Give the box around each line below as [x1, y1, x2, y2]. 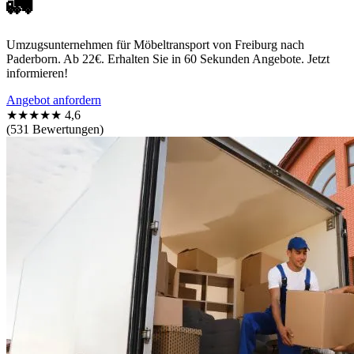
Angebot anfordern [6, 92, 101, 107]
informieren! [6, 66, 68, 80]
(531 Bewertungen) [6, 122, 104, 136]
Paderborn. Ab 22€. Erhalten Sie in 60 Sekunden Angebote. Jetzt [6, 51, 330, 66]
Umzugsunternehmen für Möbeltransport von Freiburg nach [6, 37, 304, 51]
